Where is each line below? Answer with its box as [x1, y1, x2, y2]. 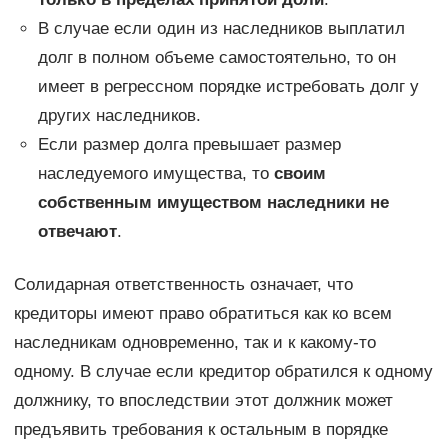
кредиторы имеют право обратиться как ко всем [13, 303, 392, 323]
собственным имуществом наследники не [37, 192, 389, 212]
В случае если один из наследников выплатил [37, 18, 405, 38]
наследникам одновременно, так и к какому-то [13, 332, 376, 352]
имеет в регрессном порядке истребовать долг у [37, 76, 419, 96]
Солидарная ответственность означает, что [13, 274, 353, 294]
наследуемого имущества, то [37, 163, 274, 183]
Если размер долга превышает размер [37, 134, 341, 154]
